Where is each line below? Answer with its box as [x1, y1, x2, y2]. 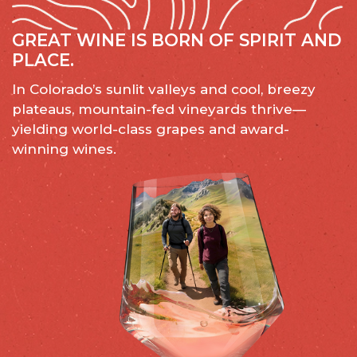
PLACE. [12, 50, 74, 71]
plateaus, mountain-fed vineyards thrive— [12, 101, 306, 118]
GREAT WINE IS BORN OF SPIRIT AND [12, 30, 342, 51]
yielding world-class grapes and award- [12, 121, 289, 138]
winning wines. [12, 141, 116, 158]
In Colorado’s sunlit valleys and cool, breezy [12, 81, 316, 98]
